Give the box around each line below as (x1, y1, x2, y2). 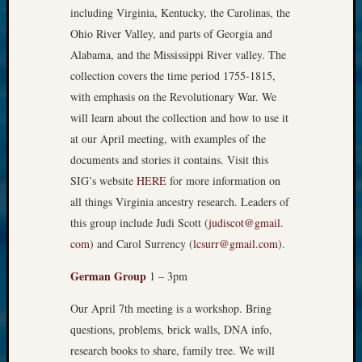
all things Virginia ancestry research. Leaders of (70, 194, 289, 210)
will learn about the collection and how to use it (70, 110, 288, 126)
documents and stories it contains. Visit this (70, 152, 268, 168)
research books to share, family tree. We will (70, 343, 275, 359)
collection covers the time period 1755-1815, (70, 68, 276, 84)
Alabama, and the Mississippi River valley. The (70, 47, 286, 63)
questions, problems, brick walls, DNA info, (70, 322, 272, 338)
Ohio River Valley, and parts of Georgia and (70, 26, 272, 42)
